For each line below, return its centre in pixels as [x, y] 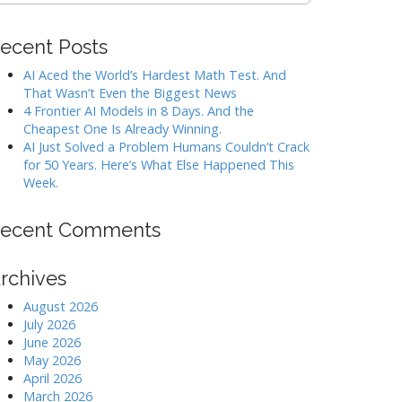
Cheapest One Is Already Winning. [122, 129]
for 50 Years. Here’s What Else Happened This [159, 165]
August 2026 [61, 306]
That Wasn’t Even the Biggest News [130, 93]
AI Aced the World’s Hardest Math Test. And [155, 75]
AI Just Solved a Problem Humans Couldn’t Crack [166, 147]
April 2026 [52, 378]
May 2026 [52, 360]
